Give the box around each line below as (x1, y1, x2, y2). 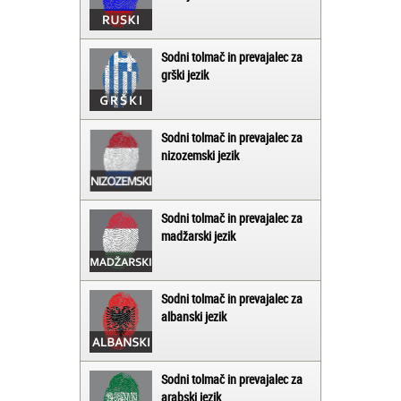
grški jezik (161, 66, 209, 84)
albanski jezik (161, 308, 226, 326)
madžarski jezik (161, 227, 235, 245)
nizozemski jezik (161, 147, 239, 165)
